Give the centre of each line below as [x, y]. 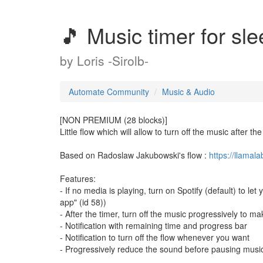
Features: [78, 178]
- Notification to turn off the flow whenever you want [155, 237]
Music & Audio [188, 92]
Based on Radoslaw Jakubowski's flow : [134, 155]
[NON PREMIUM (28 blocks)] [114, 120]
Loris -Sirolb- [113, 60]
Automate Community [109, 92]
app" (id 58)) [83, 202]
